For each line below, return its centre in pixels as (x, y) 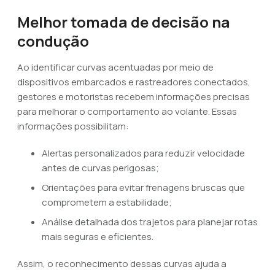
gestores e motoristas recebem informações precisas (134, 97)
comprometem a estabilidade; (107, 202)
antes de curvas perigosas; (100, 168)
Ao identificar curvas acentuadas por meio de (115, 67)
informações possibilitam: (73, 126)
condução (53, 41)
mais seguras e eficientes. (98, 237)
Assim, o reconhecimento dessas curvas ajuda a (122, 264)
